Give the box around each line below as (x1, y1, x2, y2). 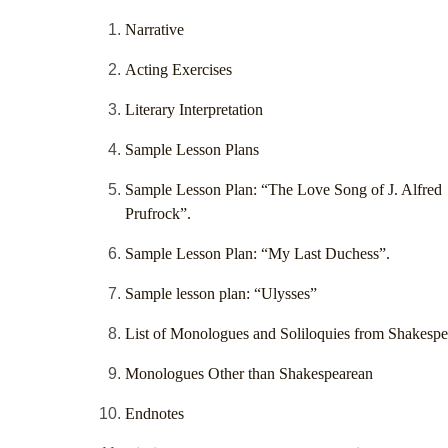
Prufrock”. (125, 205, 191, 223)
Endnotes (125, 405, 184, 423)
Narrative (125, 21, 184, 39)
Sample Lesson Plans (125, 141, 259, 159)
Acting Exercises (125, 61, 232, 79)
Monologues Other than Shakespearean (125, 365, 373, 383)
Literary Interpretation (125, 101, 263, 119)
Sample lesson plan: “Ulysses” (125, 285, 317, 303)
